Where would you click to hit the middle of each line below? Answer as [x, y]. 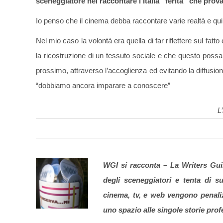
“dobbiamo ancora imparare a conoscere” [103, 86]
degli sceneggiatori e [141, 180]
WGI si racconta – [136, 165]
